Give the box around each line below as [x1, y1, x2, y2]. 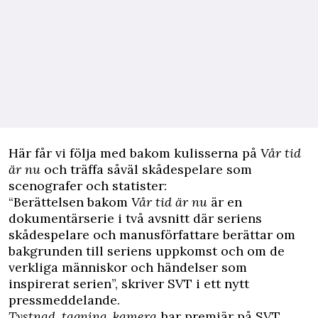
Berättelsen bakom [13, 194, 131, 211]
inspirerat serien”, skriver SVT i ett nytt [9, 275, 249, 292]
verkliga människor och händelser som [9, 259, 247, 276]
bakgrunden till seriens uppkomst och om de [9, 243, 285, 260]
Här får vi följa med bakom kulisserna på [9, 145, 261, 162]
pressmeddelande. [9, 292, 120, 309]
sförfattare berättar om [154, 226, 295, 243]
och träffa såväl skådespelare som [40, 161, 252, 178]
